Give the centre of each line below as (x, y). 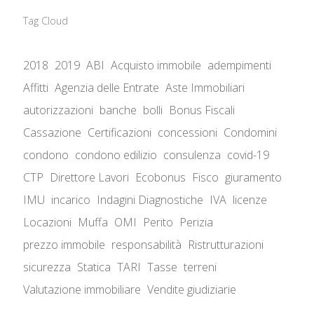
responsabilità (147, 244)
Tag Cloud (46, 21)
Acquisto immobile (156, 65)
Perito (158, 222)
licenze (250, 199)
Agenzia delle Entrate (107, 87)
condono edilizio (116, 155)
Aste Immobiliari (205, 87)
